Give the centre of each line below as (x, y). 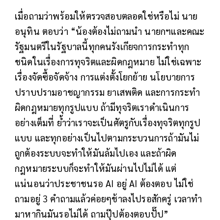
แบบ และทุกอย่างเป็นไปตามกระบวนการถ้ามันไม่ (107, 137)
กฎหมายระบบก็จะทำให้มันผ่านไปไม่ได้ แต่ (96, 168)
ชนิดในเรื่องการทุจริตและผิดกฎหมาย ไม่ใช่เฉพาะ (108, 61)
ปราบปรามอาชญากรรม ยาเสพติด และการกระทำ (108, 92)
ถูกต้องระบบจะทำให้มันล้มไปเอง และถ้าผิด (96, 152)
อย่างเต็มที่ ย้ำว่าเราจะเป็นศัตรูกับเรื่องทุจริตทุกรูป (108, 122)
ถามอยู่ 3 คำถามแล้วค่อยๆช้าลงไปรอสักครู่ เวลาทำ (109, 198)
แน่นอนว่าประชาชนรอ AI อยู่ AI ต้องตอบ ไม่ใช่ (104, 183)
